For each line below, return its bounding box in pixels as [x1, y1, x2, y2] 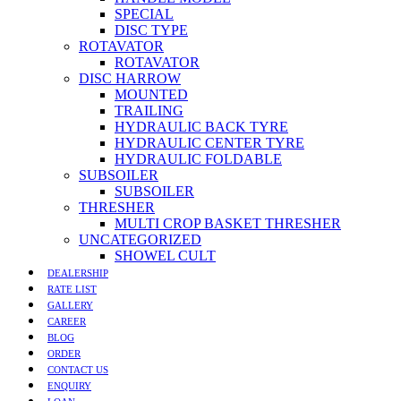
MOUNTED [115, 87, 188, 102]
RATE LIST [47, 284, 97, 294]
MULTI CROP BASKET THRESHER [115, 216, 341, 231]
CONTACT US [47, 364, 108, 375]
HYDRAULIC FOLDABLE [115, 151, 282, 166]
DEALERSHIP [47, 268, 108, 278]
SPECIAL [115, 6, 174, 21]
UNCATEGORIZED [79, 232, 201, 247]
